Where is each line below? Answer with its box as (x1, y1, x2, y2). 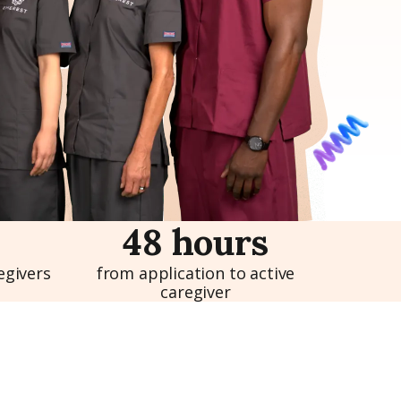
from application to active (96, 262, 295, 284)
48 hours (123, 219, 269, 265)
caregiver (160, 281, 231, 303)
